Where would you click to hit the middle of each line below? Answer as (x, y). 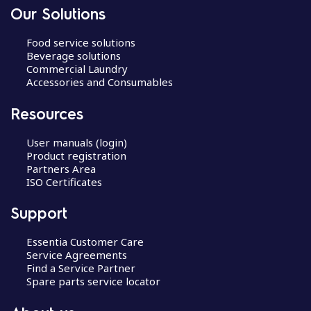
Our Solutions (58, 14)
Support (39, 213)
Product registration (76, 155)
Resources (47, 113)
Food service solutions (81, 43)
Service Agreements (76, 255)
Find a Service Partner (81, 268)
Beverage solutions (73, 56)
